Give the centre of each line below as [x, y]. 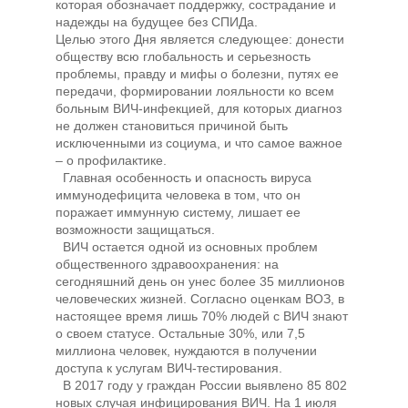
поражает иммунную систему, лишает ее [178, 213]
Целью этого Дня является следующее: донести [200, 40]
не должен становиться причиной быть [172, 126]
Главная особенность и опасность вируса [184, 178]
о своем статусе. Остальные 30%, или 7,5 [181, 334]
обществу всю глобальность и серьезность [184, 57]
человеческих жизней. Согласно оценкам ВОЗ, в [200, 299]
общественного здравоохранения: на [168, 265]
